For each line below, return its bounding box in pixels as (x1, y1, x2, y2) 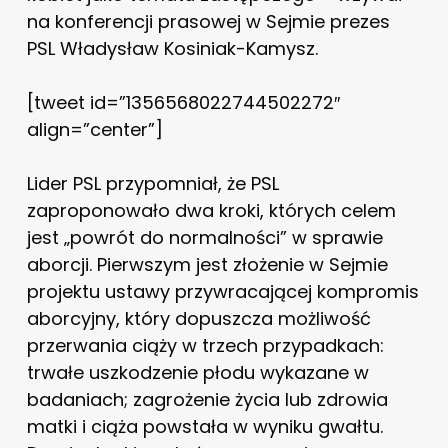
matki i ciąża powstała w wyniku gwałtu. (26, 414, 383, 440)
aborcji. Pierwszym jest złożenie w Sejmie (26, 252, 388, 278)
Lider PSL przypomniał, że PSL (26, 171, 279, 197)
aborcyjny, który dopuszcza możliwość (26, 306, 371, 332)
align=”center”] (26, 117, 163, 143)
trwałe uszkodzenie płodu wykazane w (26, 360, 369, 386)
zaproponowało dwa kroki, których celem (26, 198, 396, 224)
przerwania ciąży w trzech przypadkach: (26, 333, 384, 359)
